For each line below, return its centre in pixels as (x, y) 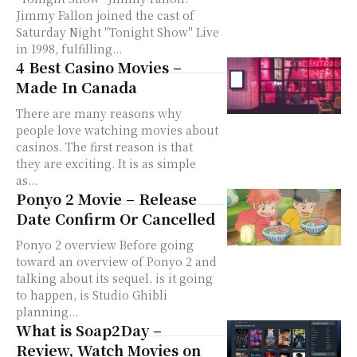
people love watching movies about (117, 129)
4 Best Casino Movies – (99, 67)
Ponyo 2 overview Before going (68, 244)
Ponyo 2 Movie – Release (106, 198)
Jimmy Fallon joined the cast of (105, 15)
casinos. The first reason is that (104, 146)
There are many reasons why (99, 113)
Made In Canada (76, 86)
